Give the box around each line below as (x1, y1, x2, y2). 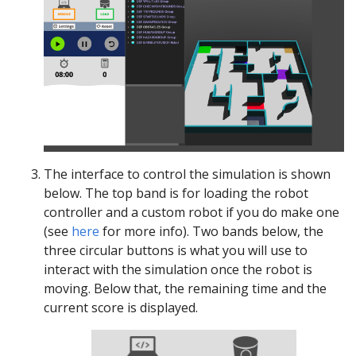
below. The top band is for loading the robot (44, 184, 308, 203)
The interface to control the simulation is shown (44, 165, 331, 184)
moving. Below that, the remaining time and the (44, 280, 327, 298)
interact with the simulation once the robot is (44, 261, 312, 279)
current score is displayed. (44, 299, 198, 317)
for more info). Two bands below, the (99, 222, 323, 241)
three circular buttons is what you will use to (44, 242, 308, 260)
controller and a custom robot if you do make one (44, 203, 339, 222)
